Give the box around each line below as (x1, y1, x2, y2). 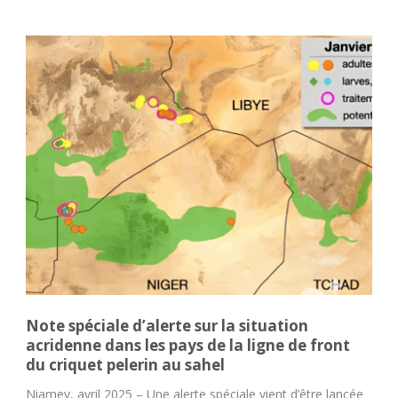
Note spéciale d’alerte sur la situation (26, 315, 308, 337)
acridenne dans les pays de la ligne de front (26, 335, 350, 356)
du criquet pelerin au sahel (26, 354, 225, 376)
